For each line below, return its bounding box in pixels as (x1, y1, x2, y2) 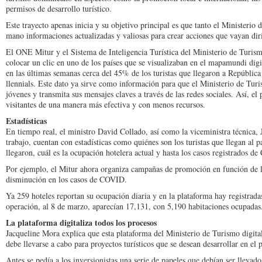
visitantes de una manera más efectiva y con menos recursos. (6, 99, 205, 111)
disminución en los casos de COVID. (6, 174, 127, 185)
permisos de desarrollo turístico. (6, 3, 112, 15)
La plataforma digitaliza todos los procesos (6, 216, 157, 229)
